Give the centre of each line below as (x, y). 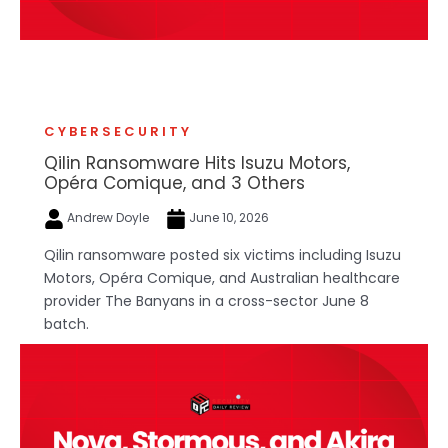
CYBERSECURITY (118, 132)
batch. (66, 323)
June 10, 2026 (227, 218)
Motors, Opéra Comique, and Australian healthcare (222, 277)
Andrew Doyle (108, 218)
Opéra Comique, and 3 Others (174, 183)
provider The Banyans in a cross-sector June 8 (206, 300)
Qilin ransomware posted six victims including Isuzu (222, 254)
